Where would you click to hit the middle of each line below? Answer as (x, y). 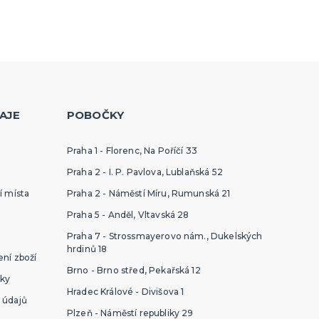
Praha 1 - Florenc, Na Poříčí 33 (132, 150)
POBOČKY (95, 115)
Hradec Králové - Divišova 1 (125, 291)
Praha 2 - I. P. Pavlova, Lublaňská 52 (145, 172)
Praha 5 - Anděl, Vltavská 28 (128, 214)
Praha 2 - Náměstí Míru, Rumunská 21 (148, 193)
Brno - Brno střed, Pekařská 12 (134, 270)
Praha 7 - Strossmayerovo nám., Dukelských (164, 236)
